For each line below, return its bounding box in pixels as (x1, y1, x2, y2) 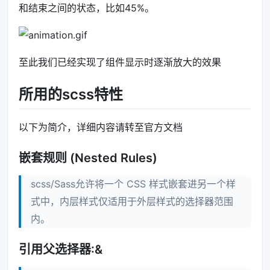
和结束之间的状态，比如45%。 (19, 2, 154, 14)
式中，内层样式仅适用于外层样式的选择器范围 (31, 195, 233, 208)
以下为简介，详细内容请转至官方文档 (19, 121, 183, 134)
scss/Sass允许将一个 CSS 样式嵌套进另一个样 (31, 178, 236, 190)
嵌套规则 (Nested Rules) (19, 151, 157, 166)
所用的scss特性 (19, 86, 123, 104)
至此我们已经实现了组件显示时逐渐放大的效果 (19, 56, 221, 69)
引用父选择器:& (19, 242, 102, 257)
